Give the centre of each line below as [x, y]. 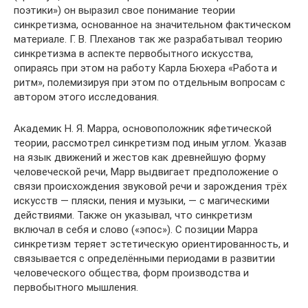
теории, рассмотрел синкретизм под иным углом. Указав [150, 143]
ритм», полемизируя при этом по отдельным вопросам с [150, 82]
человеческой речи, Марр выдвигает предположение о [146, 172]
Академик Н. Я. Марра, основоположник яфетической [143, 129]
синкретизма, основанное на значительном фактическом [152, 25]
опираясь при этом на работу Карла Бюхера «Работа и [145, 68]
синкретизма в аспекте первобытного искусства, [133, 54]
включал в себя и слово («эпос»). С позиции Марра [136, 230]
